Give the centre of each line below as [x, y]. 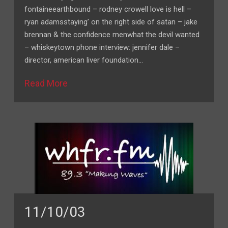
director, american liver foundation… [84, 60]
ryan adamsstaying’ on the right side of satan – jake [111, 22]
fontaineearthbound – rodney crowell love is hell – [108, 9]
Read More [46, 83]
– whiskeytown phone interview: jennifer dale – [102, 47]
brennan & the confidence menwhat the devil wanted [112, 35]
